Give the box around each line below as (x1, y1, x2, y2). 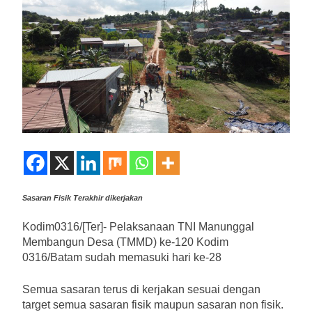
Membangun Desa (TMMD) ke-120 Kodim (22, 235, 228, 248)
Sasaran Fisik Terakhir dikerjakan (22, 193, 143, 202)
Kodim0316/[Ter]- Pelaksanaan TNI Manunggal (22, 220, 254, 233)
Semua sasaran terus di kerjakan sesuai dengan (22, 283, 260, 295)
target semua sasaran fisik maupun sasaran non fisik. (22, 298, 283, 311)
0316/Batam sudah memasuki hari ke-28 (22, 251, 221, 263)
